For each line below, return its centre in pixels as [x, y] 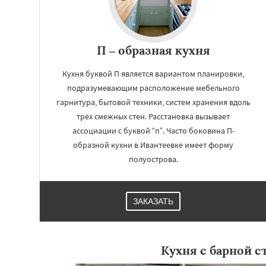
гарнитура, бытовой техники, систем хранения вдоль [153, 102]
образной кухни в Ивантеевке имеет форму [153, 145]
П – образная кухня [153, 50]
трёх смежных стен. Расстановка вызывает [153, 116]
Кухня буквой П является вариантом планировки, [153, 74]
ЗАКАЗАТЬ [153, 201]
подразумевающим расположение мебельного [153, 88]
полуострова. [153, 159]
